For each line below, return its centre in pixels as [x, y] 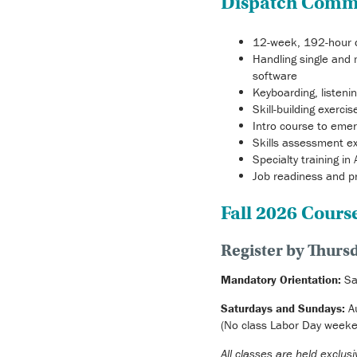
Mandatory [248, 279]
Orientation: [312, 279]
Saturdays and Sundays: [284, 308]
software [275, 76]
